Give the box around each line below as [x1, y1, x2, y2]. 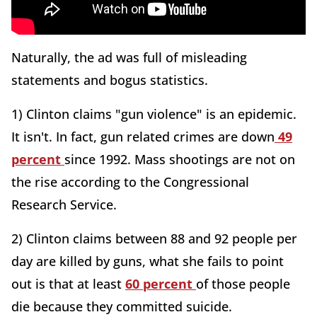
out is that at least [11, 275, 125, 292]
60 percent [125, 275, 196, 292]
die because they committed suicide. [11, 298, 236, 315]
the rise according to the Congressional [11, 173, 249, 190]
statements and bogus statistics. [11, 71, 208, 88]
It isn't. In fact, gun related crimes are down [11, 128, 275, 145]
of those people [196, 275, 290, 292]
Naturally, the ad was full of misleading [11, 49, 247, 66]
